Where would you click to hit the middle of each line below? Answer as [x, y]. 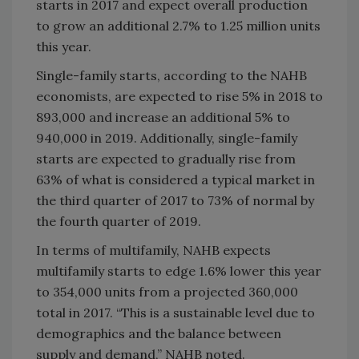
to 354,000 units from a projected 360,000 [167, 291]
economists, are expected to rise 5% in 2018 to [179, 96]
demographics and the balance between [159, 333]
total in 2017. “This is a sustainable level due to [175, 312]
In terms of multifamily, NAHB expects [153, 250]
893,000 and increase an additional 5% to [163, 117]
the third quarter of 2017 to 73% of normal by [175, 200]
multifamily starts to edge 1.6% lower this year [179, 270]
